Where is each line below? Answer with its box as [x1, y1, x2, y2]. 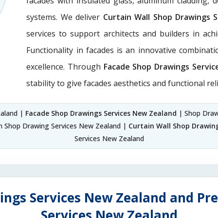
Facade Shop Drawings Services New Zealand [25, 109, 177, 118]
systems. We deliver [26, 12, 103, 22]
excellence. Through [26, 61, 104, 72]
